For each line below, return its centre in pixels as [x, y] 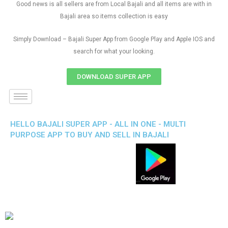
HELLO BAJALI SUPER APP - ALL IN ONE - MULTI [98, 124]
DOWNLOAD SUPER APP [114, 77]
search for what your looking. [114, 51]
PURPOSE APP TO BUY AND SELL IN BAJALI [90, 135]
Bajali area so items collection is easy [114, 16]
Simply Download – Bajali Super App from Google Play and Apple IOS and [114, 39]
